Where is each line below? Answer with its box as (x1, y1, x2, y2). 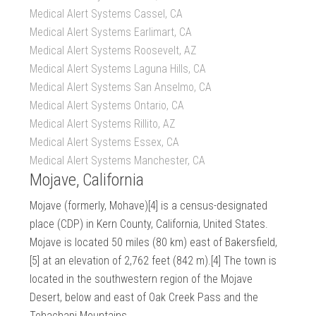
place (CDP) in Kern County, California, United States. (30, 217, 269, 231)
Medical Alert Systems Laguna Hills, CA (30, 62, 207, 76)
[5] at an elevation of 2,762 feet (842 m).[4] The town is (30, 254, 277, 268)
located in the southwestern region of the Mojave (30, 272, 253, 286)
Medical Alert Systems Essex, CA (30, 135, 180, 150)
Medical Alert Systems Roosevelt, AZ (30, 44, 197, 58)
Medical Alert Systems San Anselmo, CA (30, 80, 212, 95)
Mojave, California (30, 170, 145, 190)
